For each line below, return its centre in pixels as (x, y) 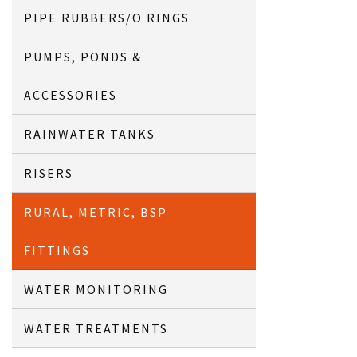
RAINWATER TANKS (90, 134)
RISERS (49, 173)
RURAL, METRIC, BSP (96, 212)
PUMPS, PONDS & (83, 57)
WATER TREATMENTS (96, 328)
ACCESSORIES (71, 95)
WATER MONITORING (96, 289)
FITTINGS (57, 250)
